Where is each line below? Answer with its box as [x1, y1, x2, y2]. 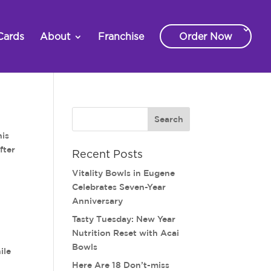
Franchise [98, 32, 144, 42]
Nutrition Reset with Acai [72, 228, 180, 238]
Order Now [179, 32, 232, 42]
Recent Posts [72, 149, 143, 160]
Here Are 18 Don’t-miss [72, 260, 170, 270]
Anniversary [72, 196, 123, 206]
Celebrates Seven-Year [72, 182, 166, 192]
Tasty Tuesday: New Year [72, 214, 176, 224]
